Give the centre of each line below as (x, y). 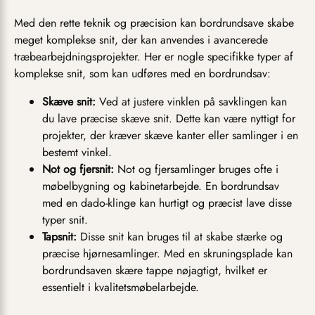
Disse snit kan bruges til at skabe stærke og (180, 237)
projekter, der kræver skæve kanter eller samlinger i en (170, 136)
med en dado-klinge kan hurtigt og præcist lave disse (167, 203)
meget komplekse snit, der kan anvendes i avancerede (141, 40)
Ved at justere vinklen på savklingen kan (191, 102)
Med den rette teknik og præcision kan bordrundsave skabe (154, 23)
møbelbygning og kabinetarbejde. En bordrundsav (161, 186)
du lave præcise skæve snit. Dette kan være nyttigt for (169, 119)
